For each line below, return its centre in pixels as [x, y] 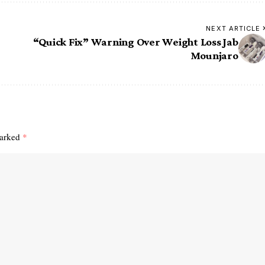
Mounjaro [214, 56]
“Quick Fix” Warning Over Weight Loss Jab [135, 42]
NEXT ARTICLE [233, 29]
